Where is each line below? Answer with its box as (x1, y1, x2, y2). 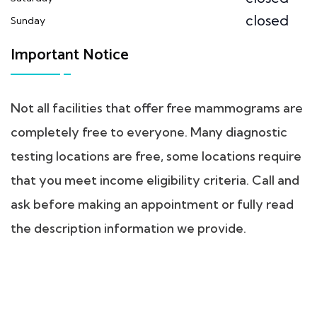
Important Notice (11, 42, 129, 68)
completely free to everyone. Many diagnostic (11, 123, 287, 140)
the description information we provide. (11, 219, 246, 236)
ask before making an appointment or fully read (11, 195, 294, 212)
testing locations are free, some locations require (11, 147, 301, 164)
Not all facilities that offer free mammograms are (11, 99, 303, 116)
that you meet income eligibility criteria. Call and (11, 171, 299, 188)
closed (246, 11, 289, 29)
